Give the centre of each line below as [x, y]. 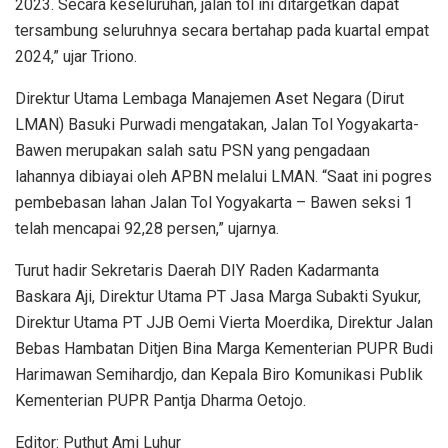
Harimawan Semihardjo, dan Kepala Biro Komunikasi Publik [219, 374]
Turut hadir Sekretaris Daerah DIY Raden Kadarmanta [197, 270]
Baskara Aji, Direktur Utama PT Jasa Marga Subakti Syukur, [218, 296]
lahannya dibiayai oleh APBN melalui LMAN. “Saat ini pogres [223, 176]
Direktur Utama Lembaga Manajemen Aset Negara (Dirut [209, 98]
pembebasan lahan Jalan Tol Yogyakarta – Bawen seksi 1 [214, 202]
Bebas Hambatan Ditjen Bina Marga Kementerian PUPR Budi [224, 348]
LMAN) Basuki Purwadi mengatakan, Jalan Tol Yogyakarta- [217, 124]
